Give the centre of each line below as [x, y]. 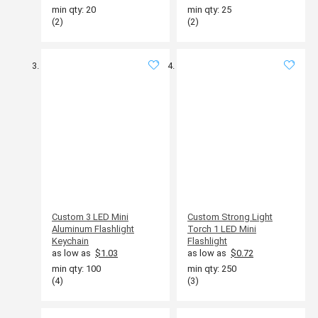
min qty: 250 [212, 268]
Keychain [70, 241]
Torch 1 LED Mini [222, 229]
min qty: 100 [76, 268]
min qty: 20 [74, 9]
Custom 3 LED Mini [90, 216]
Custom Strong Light [230, 216]
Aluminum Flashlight [93, 229]
